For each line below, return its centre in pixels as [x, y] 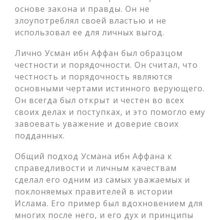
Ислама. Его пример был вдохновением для [109, 203]
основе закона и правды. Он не [82, 9]
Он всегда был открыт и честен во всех [99, 100]
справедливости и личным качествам [96, 168]
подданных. [40, 136]
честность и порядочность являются [94, 77]
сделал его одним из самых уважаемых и [102, 180]
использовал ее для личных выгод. [90, 32]
